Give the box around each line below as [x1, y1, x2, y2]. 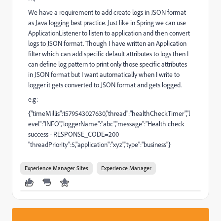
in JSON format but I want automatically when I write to [28, 70, 180, 79]
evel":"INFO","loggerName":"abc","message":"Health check [28, 119, 184, 128]
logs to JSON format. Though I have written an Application [28, 39, 186, 48]
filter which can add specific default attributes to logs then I [28, 49, 188, 58]
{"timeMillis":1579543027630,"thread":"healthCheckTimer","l [28, 109, 190, 118]
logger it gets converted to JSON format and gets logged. [28, 80, 183, 89]
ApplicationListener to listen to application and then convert [28, 29, 190, 37]
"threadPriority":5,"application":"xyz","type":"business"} [28, 140, 171, 149]
